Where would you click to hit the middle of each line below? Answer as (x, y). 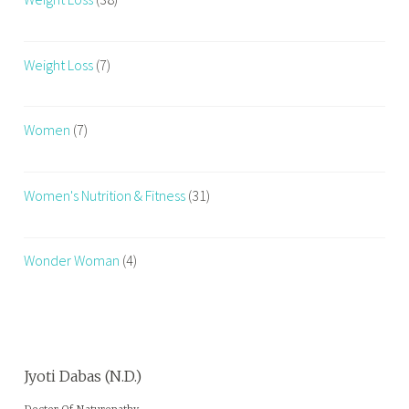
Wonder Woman (72, 261)
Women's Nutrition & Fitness (105, 195)
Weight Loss (59, 64)
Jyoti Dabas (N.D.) (83, 377)
